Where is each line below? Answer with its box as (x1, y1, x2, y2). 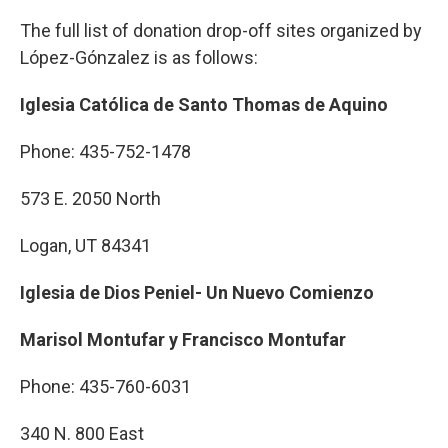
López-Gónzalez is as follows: (20, 47, 262, 68)
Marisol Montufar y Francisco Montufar (20, 329, 346, 350)
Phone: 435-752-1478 (20, 141, 191, 162)
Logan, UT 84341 (20, 235, 151, 256)
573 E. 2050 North (20, 188, 161, 209)
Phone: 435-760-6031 (20, 376, 191, 397)
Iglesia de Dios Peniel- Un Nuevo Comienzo (20, 282, 374, 303)
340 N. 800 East (20, 423, 144, 444)
